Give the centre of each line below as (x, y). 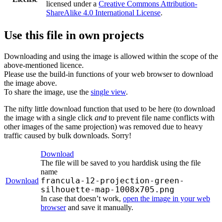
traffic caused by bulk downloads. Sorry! (68, 135)
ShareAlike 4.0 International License (103, 12)
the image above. (30, 83)
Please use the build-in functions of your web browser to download (109, 74)
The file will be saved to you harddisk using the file (121, 163)
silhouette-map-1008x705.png (108, 189)
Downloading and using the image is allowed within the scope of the (111, 56)
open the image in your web (166, 198)
